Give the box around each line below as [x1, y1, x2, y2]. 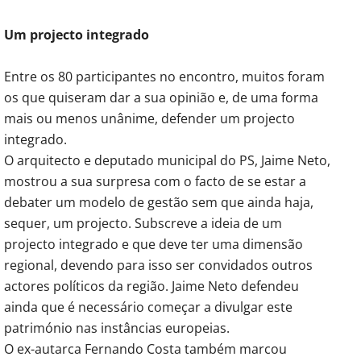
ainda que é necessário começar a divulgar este [4, 298, 293, 317]
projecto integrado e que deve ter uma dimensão [4, 235, 303, 254]
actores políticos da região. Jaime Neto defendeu [4, 277, 299, 296]
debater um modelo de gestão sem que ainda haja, [4, 193, 313, 212]
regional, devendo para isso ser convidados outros [4, 256, 313, 275]
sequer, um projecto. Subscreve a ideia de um [4, 214, 282, 233]
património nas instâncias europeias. [4, 319, 230, 338]
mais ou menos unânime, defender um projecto [4, 110, 295, 128]
